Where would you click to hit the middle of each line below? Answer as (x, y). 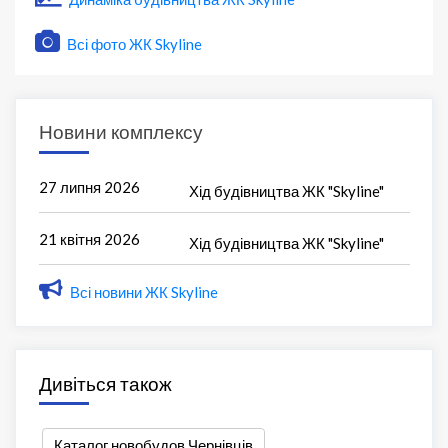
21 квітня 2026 (89, 239)
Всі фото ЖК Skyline (133, 44)
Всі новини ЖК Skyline (143, 292)
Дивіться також (105, 383)
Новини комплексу (120, 132)
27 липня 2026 (89, 187)
